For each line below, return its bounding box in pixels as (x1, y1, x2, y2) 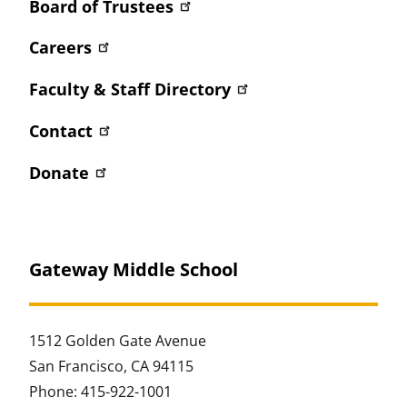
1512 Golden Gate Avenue (29, 331, 206, 352)
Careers (29, 36, 92, 59)
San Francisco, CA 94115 (29, 356, 194, 377)
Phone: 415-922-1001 (29, 382, 172, 402)
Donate (29, 161, 89, 184)
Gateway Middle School (29, 257, 238, 283)
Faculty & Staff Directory (29, 78, 231, 101)
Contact (29, 119, 93, 142)
